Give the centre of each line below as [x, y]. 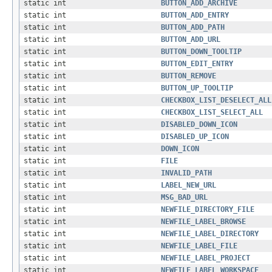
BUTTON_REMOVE [189, 76]
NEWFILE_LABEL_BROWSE [203, 222]
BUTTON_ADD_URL [191, 40]
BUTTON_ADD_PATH [193, 28]
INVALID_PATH [186, 173]
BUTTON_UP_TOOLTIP [197, 88]
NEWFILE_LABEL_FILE [199, 246]
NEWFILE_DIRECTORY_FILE [208, 210]
